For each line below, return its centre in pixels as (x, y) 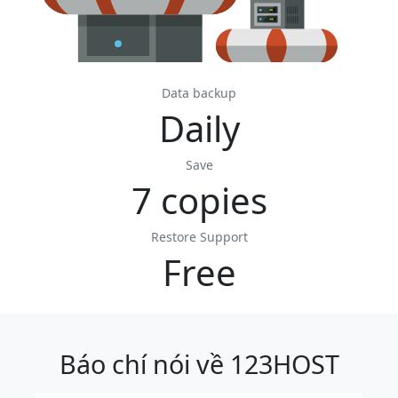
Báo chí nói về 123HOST (199, 364)
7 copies (199, 201)
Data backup (199, 93)
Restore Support (199, 237)
